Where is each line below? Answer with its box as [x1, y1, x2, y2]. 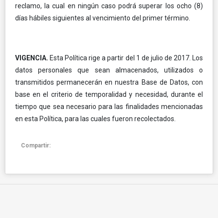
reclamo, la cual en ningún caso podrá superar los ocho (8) [15, 1, 203, 10]
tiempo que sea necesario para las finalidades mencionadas [15, 102, 203, 110]
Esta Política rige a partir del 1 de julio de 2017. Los [50, 54, 203, 62]
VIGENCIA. [15, 54, 50, 62]
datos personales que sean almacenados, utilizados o [15, 66, 203, 74]
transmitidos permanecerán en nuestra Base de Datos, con [15, 78, 203, 86]
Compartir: [21, 142, 54, 149]
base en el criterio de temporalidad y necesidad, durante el [15, 90, 203, 98]
